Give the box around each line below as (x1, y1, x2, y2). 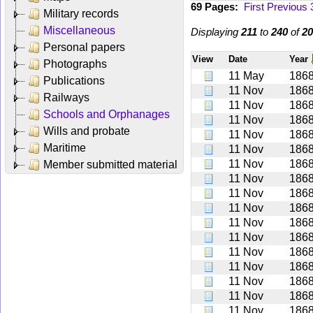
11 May (228, 69, 264, 82)
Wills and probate (43, 124, 130, 137)
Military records (43, 7, 119, 20)
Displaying (191, 25, 241, 38)
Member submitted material (43, 158, 177, 170)
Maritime (43, 141, 86, 154)
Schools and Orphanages (43, 108, 170, 120)
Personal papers (43, 41, 125, 53)
